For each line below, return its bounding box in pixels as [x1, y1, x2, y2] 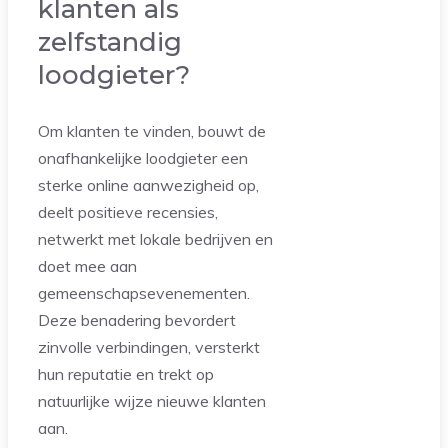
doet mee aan [38, 255, 137, 276]
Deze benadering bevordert [38, 309, 236, 330]
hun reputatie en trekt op [38, 363, 214, 384]
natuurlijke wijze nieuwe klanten [38, 390, 266, 411]
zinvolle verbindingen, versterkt [38, 336, 260, 357]
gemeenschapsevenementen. [38, 282, 250, 303]
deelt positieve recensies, [38, 201, 218, 222]
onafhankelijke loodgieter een [38, 147, 248, 168]
